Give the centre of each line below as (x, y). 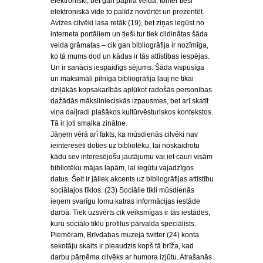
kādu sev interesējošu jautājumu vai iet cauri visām (131, 157)
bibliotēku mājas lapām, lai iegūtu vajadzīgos (122, 168)
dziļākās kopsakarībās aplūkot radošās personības (131, 90)
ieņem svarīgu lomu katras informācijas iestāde (125, 201)
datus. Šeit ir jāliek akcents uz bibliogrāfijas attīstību (132, 179)
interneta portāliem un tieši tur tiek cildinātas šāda (129, 34)
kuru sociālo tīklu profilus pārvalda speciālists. (123, 224)
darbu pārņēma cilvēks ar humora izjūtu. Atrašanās (131, 257)
